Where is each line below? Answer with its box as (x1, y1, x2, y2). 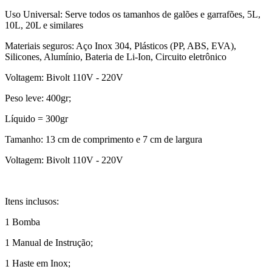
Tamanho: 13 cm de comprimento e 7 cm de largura (5, 134, 202, 145)
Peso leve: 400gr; (5, 93, 71, 104)
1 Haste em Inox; (5, 258, 70, 269)
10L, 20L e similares (5, 20, 83, 31)
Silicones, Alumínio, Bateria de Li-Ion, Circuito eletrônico (5, 52, 226, 63)
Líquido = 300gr (5, 114, 68, 124)
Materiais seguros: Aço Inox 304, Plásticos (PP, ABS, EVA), (5, 41, 236, 52)
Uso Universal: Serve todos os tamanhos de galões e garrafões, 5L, (5, 9, 260, 20)
